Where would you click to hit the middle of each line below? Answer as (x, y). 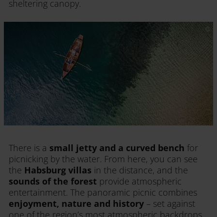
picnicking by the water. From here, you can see (103, 159)
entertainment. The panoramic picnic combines (103, 192)
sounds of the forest (54, 181)
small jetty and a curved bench (117, 147)
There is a (29, 147)
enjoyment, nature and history (76, 203)
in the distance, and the (140, 170)
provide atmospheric (140, 181)
